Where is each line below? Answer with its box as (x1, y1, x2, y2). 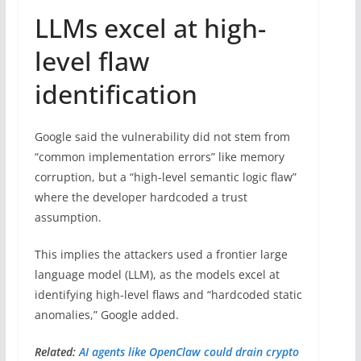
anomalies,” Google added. (34, 306, 179, 322)
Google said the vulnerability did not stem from (34, 128, 290, 144)
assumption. (34, 209, 102, 225)
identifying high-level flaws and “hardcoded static (34, 286, 302, 302)
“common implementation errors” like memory (34, 148, 284, 164)
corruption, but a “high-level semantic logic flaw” (34, 168, 297, 185)
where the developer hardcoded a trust (34, 189, 247, 205)
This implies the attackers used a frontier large (34, 246, 288, 262)
